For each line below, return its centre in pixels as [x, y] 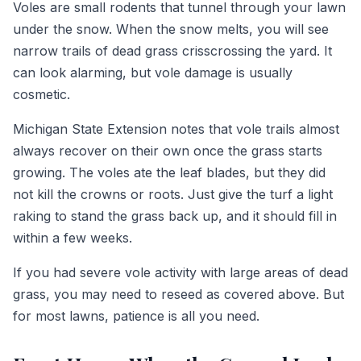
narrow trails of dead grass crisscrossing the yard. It [172, 50]
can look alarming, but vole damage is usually [153, 72]
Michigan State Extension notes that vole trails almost [176, 129]
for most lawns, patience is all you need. [136, 315]
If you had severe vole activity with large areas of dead [180, 272]
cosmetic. [41, 94]
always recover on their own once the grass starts [168, 150]
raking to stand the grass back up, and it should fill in [175, 216]
